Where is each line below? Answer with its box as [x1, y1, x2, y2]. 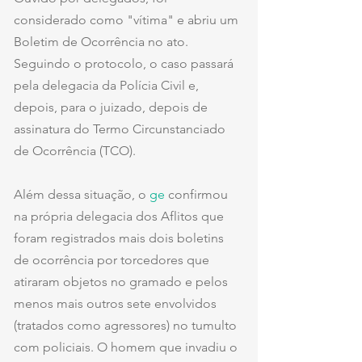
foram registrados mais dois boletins [14, 229, 227, 246]
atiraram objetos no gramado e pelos [14, 273, 231, 289]
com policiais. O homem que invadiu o [14, 339, 241, 355]
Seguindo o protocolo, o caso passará [14, 55, 237, 71]
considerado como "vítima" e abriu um [14, 11, 242, 27]
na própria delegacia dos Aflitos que [14, 208, 227, 224]
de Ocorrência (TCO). [14, 142, 136, 158]
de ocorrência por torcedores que [14, 251, 213, 267]
